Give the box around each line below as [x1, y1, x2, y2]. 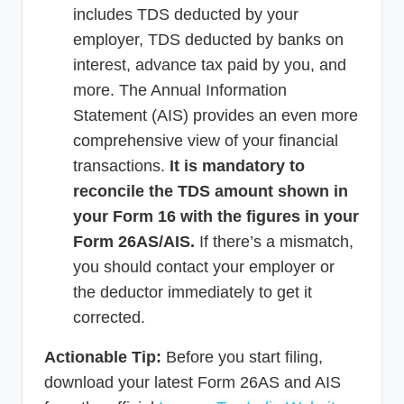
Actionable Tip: [44, 347, 161, 366]
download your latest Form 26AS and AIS [44, 372, 341, 391]
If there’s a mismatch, [195, 232, 353, 251]
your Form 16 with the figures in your [73, 207, 359, 225]
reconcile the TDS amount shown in [73, 181, 348, 200]
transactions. [73, 156, 170, 175]
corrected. [73, 308, 145, 326]
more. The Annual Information [73, 80, 287, 99]
